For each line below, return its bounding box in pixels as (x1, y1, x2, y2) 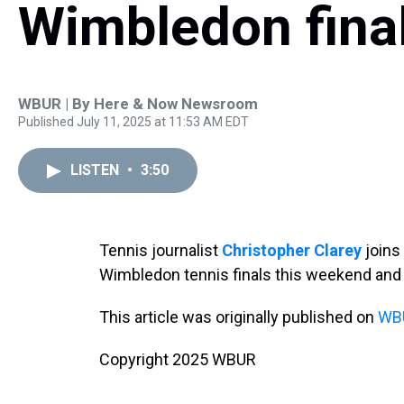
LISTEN (70, 161, 123, 179)
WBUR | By (18, 95, 94, 113)
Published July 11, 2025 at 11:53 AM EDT (18, 115, 249, 129)
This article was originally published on (99, 308, 378, 326)
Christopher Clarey (222, 241, 362, 260)
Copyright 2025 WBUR (99, 350, 256, 369)
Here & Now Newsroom (94, 95, 258, 113)
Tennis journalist (99, 241, 222, 260)
